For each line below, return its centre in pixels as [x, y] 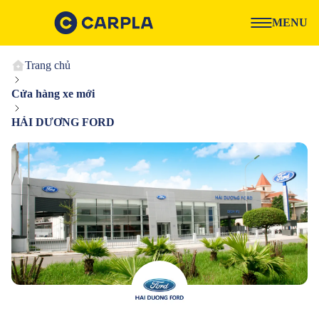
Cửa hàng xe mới [53, 94]
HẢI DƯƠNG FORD [63, 122]
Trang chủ [48, 65]
